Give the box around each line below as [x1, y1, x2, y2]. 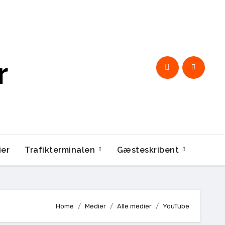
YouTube [163, 202, 189, 210]
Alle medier [117, 202, 152, 210]
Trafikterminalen [25, 145, 97, 155]
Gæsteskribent [117, 145, 181, 155]
